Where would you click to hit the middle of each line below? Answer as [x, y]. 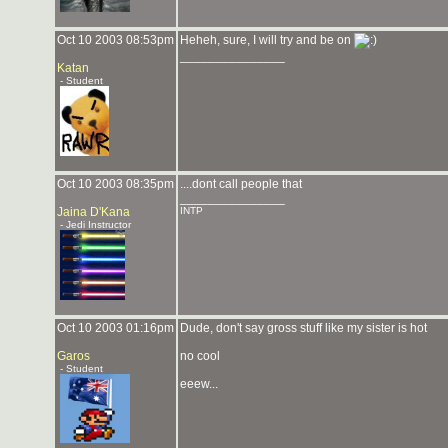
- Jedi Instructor [94, 224]
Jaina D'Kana [93, 212]
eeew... [199, 384]
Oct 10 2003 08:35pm [115, 184]
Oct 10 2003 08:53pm [115, 40]
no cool [200, 356]
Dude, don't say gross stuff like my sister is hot [303, 328]
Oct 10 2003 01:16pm [115, 328]
